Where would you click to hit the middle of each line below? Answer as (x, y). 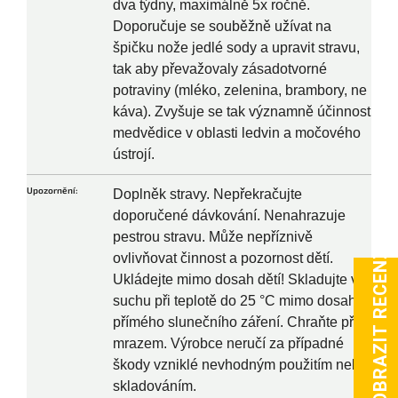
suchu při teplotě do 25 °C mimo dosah (235, 301)
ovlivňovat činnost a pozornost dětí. (223, 259)
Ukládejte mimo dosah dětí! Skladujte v (235, 280)
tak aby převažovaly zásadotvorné (220, 69)
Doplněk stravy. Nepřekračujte (207, 195)
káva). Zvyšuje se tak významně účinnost (242, 112)
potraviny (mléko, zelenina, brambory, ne (240, 91)
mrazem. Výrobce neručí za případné (228, 344)
